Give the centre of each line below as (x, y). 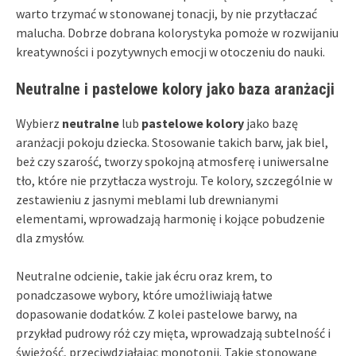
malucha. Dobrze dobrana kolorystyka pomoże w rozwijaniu (177, 32)
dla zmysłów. (50, 237)
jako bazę (271, 123)
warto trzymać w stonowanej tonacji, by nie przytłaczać (166, 13)
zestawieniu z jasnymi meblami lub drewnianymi (147, 199)
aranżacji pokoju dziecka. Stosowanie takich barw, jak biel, (172, 142)
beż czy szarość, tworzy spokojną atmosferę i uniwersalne (172, 161)
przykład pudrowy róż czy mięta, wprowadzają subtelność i (173, 333)
